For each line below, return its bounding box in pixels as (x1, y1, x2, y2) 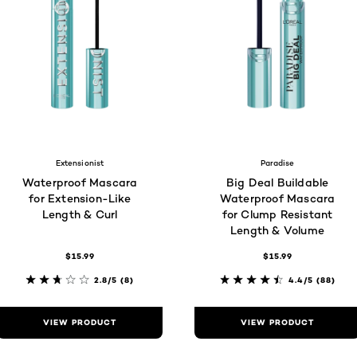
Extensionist (55, 157, 104, 167)
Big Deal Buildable (226, 175, 329, 189)
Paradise (260, 157, 295, 167)
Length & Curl (41, 206, 118, 221)
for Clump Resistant (222, 206, 333, 221)
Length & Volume (230, 222, 324, 237)
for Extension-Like (29, 190, 131, 205)
